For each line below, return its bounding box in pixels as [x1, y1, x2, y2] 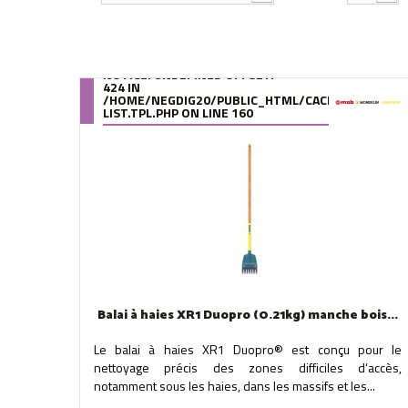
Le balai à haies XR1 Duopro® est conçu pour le [94, 340, 402, 359]
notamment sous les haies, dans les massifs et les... [94, 376, 375, 395]
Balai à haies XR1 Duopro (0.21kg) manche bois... [97, 305, 398, 326]
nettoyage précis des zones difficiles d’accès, [94, 358, 402, 377]
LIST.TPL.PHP [103, 103, 178, 122]
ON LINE [178, 103, 231, 122]
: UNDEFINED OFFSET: [148, 65, 274, 84]
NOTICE [103, 65, 148, 84]
